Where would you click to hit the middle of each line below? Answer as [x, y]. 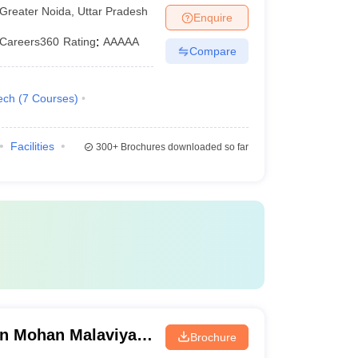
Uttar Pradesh [113, 11]
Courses [53, 98]
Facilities [32, 146]
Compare [213, 51]
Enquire [213, 17]
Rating [80, 42]
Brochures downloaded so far [183, 147]
